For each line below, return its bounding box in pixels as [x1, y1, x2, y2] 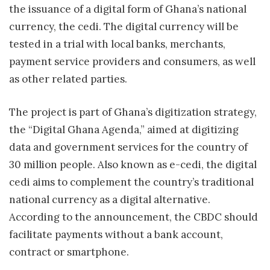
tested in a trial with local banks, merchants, [9, 37, 225, 51]
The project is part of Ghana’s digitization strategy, [9, 105, 257, 119]
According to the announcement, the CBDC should [9, 210, 258, 224]
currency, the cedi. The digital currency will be [9, 20, 239, 34]
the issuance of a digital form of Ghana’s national [9, 2, 246, 16]
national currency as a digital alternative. [9, 192, 210, 206]
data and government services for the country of [9, 140, 248, 154]
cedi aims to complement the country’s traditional [9, 175, 254, 189]
